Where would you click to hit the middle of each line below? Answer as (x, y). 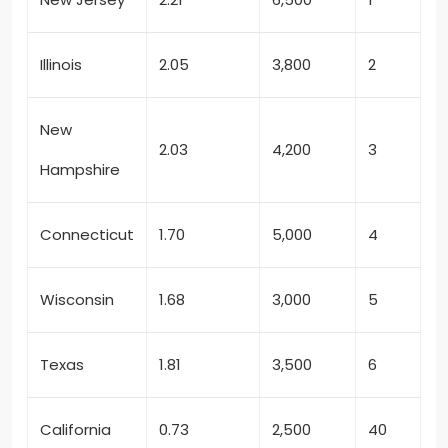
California (75, 430)
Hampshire (80, 170)
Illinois (61, 65)
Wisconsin (77, 300)
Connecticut (87, 235)
